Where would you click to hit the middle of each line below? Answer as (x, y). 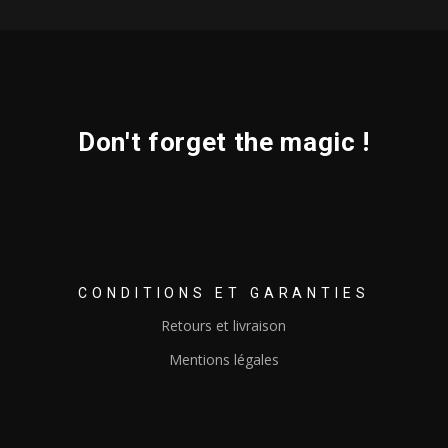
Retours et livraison (224, 326)
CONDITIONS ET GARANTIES (224, 293)
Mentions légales (223, 360)
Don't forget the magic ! (224, 142)
